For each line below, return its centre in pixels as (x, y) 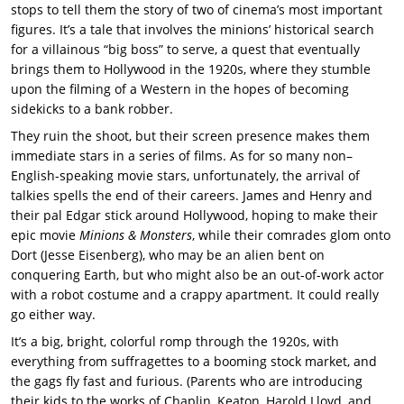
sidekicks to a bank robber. (92, 109)
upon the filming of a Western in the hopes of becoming (180, 89)
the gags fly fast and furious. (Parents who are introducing (187, 381)
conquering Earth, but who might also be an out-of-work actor (197, 275)
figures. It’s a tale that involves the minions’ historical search (193, 30)
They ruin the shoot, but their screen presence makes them (190, 136)
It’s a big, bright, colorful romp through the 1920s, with (175, 342)
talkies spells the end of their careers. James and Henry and (192, 196)
